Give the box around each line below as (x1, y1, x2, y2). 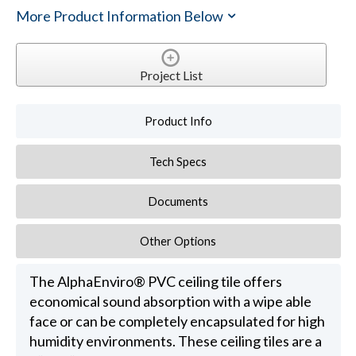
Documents (148, 194, 208, 208)
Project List (139, 68, 203, 83)
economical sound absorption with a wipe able (29, 292, 311, 311)
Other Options (140, 234, 217, 248)
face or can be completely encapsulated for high (29, 312, 325, 331)
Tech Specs (149, 154, 207, 168)
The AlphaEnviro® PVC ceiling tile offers (29, 273, 282, 291)
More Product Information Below (15, 7, 226, 25)
